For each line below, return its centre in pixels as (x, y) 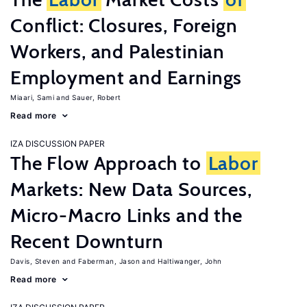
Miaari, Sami (32, 97)
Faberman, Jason (109, 261)
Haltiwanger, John (190, 261)
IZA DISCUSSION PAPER (58, 144)
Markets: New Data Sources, (131, 189)
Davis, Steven (35, 261)
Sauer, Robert (97, 97)
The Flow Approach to (108, 163)
